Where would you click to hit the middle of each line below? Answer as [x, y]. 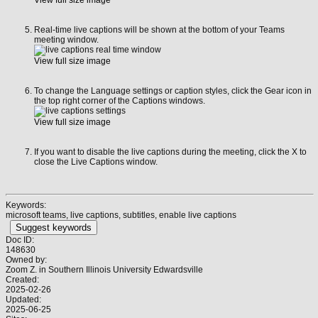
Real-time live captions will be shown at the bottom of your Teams [159, 29]
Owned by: [26, 259]
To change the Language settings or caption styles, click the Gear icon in [173, 91]
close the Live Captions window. [96, 161]
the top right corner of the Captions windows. [120, 100]
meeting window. [66, 39]
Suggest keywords [54, 227]
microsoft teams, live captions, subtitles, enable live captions [121, 215]
